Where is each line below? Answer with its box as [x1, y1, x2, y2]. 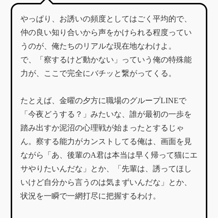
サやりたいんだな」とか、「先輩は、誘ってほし [20, 164, 192, 173]
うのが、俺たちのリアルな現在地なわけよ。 [20, 42, 176, 51]
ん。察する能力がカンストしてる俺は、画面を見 [20, 137, 192, 146]
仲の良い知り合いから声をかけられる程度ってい [20, 28, 192, 37]
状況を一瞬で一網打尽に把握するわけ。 [20, 192, 161, 200]
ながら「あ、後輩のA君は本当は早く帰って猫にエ [20, 151, 198, 160]
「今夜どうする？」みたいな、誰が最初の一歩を [20, 110, 192, 119]
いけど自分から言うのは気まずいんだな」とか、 [20, 178, 192, 187]
